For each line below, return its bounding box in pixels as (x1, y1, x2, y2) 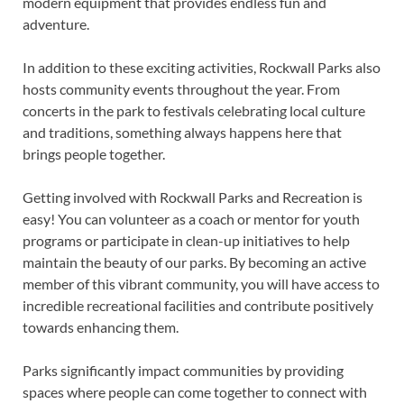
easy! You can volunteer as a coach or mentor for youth (23, 209, 360, 227)
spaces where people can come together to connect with (23, 382, 367, 400)
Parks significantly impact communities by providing (23, 361, 344, 379)
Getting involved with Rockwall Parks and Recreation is (23, 188, 363, 206)
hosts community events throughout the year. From (23, 79, 340, 97)
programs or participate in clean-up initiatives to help (23, 231, 350, 249)
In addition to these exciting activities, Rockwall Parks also (23, 58, 381, 76)
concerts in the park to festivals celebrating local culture (23, 101, 365, 119)
